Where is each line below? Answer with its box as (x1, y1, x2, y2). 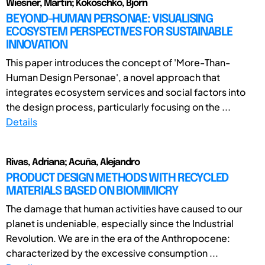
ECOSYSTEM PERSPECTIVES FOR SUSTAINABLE (6, 25, 232, 38)
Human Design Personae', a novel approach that (6, 70, 220, 83)
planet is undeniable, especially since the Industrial (6, 216, 234, 230)
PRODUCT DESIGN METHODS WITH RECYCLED (6, 172, 228, 185)
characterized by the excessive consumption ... (6, 246, 218, 259)
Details (6, 115, 37, 128)
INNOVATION (6, 38, 67, 51)
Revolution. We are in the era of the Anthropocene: (6, 231, 230, 244)
